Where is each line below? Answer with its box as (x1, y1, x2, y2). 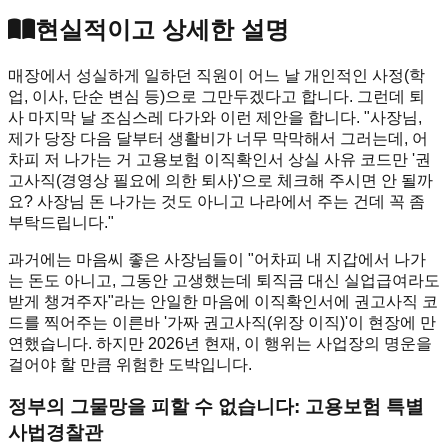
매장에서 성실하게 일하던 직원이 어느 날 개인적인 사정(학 (8, 66, 425, 84)
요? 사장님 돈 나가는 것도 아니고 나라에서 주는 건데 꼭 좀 (8, 192, 425, 210)
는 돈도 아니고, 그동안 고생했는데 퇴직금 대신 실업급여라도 (8, 271, 440, 289)
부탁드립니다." (8, 213, 114, 231)
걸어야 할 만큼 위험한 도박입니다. (8, 355, 252, 373)
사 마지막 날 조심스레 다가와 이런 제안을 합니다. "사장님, (8, 108, 422, 126)
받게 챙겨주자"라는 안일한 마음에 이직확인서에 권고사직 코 (8, 292, 438, 310)
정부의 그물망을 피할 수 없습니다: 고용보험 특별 (8, 396, 424, 418)
